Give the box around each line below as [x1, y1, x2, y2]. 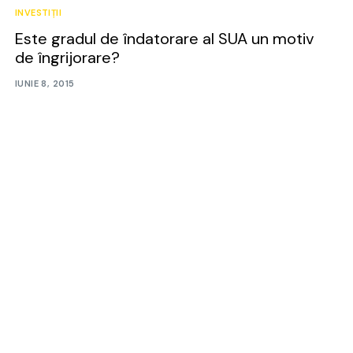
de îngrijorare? [14, 46, 120, 68]
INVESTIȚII [14, 6, 62, 18]
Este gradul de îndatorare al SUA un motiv [14, 28, 314, 49]
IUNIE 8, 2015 [14, 78, 75, 90]
